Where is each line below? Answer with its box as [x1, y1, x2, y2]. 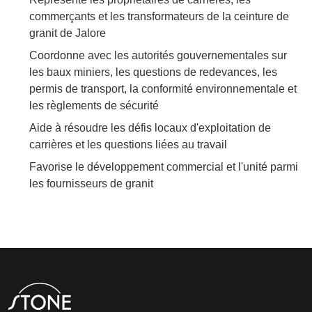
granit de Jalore [29, 26, 106, 39]
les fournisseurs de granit [29, 177, 153, 189]
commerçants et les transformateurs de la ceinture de [29, 10, 289, 22]
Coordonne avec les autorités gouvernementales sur [29, 49, 287, 61]
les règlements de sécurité [29, 99, 159, 111]
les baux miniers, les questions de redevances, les [29, 65, 277, 78]
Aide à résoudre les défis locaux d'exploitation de [29, 121, 271, 134]
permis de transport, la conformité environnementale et [29, 82, 297, 95]
